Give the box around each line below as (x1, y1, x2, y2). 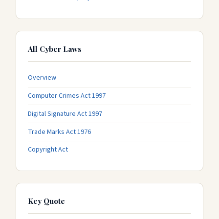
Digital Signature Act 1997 (28, 109, 102, 119)
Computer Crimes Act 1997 (28, 91, 106, 101)
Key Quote (28, 196, 65, 206)
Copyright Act (28, 145, 68, 155)
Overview (28, 73, 56, 83)
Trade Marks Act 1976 (28, 127, 91, 137)
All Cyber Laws (28, 44, 82, 54)
